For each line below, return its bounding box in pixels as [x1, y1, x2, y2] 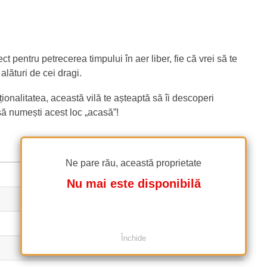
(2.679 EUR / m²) [53, 219, 111, 228]
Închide [121, 233, 146, 243]
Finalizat [21, 169, 58, 179]
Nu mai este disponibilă [66, 176, 201, 190]
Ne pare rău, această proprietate [66, 157, 201, 168]
